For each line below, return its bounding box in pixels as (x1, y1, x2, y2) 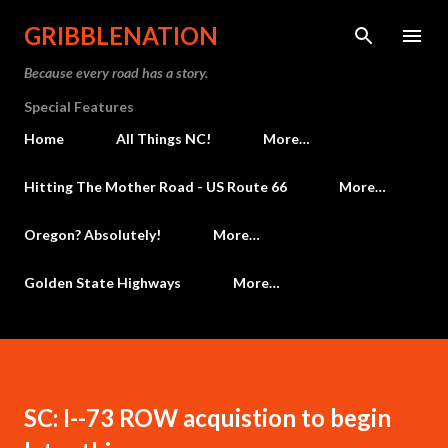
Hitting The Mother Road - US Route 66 (24, 178, 287, 195)
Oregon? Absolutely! (24, 226, 161, 243)
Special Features (24, 98, 134, 115)
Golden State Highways (24, 274, 181, 291)
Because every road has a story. (24, 64, 208, 81)
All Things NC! (116, 130, 211, 147)
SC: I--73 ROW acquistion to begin (24, 403, 391, 432)
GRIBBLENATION (24, 21, 218, 50)
